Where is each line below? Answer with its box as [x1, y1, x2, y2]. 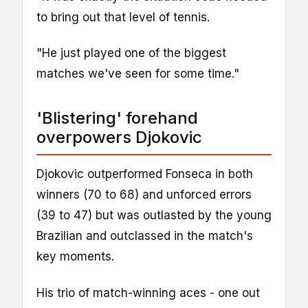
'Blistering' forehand [36, 108, 198, 129]
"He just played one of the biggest [36, 46, 226, 60]
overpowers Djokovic [36, 127, 202, 148]
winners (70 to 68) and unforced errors [36, 188, 252, 202]
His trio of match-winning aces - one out [36, 285, 260, 300]
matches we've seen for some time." [36, 67, 239, 81]
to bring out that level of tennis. [36, 10, 210, 25]
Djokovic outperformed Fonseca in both [36, 167, 253, 181]
